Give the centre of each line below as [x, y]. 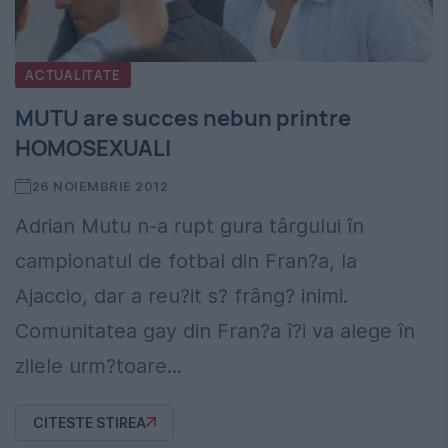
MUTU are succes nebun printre [183, 117]
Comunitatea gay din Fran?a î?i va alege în [215, 330]
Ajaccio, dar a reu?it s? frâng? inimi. [181, 295]
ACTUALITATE [73, 74]
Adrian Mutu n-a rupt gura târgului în [189, 225]
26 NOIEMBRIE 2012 [100, 185]
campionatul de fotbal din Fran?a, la [186, 260]
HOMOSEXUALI [93, 147]
